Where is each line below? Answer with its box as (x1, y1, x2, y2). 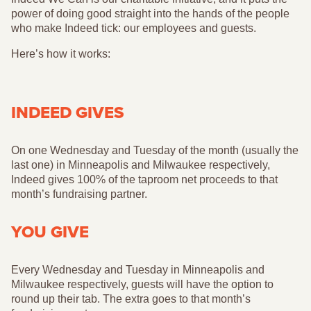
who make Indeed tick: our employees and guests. (11, 22, 256, 35)
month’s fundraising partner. (11, 188, 147, 201)
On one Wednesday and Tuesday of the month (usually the (11, 144, 299, 157)
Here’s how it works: (11, 48, 110, 60)
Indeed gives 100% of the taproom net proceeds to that (11, 174, 278, 186)
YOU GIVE (11, 219, 89, 245)
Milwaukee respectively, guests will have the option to (11, 278, 274, 291)
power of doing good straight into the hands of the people (11, 8, 289, 20)
